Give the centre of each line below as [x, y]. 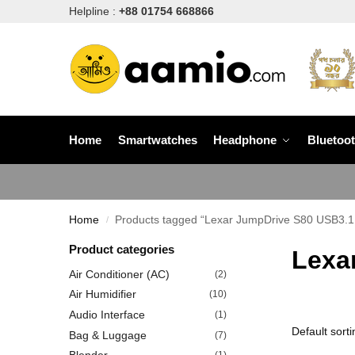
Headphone [245, 140]
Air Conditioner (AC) [119, 274]
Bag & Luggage [108, 335]
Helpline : [94, 11]
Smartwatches [157, 140]
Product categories [122, 249]
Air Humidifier [103, 294]
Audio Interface [107, 314]
